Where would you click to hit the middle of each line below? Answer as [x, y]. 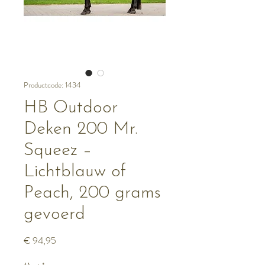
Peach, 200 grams [92, 193]
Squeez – [58, 151]
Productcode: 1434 [52, 85]
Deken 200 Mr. [80, 129]
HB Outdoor [71, 108]
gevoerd [54, 214]
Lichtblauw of [75, 172]
